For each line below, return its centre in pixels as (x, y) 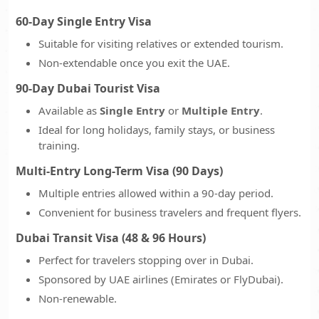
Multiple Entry (221, 110)
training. (59, 145)
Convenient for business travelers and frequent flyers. (170, 212)
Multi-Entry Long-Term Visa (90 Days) (119, 171)
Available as (69, 110)
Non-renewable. (78, 298)
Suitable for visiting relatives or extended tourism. (161, 43)
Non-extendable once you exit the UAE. (134, 63)
